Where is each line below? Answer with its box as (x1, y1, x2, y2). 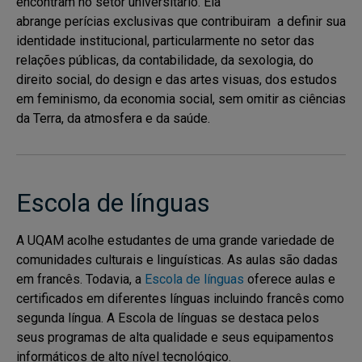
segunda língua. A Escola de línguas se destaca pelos (16, 310, 319, 326)
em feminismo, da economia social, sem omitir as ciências (16, 91, 346, 107)
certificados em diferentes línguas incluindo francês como (16, 291, 344, 306)
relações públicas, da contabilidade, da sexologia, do (16, 53, 314, 68)
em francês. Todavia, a (16, 271, 145, 287)
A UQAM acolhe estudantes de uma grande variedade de (16, 233, 335, 248)
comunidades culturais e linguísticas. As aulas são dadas (16, 252, 338, 267)
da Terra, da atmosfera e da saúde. (16, 111, 210, 126)
